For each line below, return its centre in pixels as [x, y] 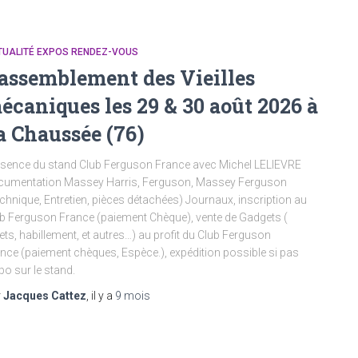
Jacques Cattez [45, 295]
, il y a [101, 295]
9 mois [133, 295]
